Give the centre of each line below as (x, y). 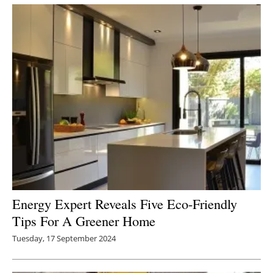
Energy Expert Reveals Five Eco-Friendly (125, 204)
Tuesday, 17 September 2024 (64, 239)
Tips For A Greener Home (84, 221)
